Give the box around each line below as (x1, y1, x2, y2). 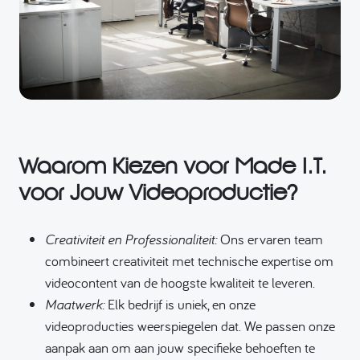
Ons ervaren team (217, 230, 323, 249)
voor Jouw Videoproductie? (19, 178, 297, 207)
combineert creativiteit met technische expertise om (45, 252, 333, 271)
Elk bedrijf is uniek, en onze (104, 295, 256, 314)
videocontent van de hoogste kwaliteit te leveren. (45, 273, 315, 292)
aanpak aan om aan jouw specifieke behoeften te (45, 338, 315, 358)
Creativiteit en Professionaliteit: (45, 230, 217, 249)
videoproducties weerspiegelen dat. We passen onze (45, 317, 335, 336)
